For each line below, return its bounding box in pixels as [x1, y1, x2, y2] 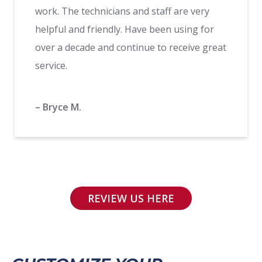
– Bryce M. [35, 100, 81, 113]
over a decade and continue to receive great [35, 40, 226, 54]
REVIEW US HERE [88, 191, 174, 205]
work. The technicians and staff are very [35, 4, 209, 18]
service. [35, 58, 67, 72]
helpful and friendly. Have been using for [35, 22, 214, 36]
